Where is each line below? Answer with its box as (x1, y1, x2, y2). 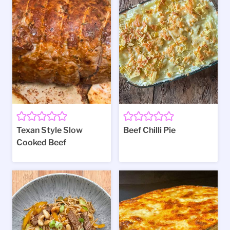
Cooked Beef (16, 138, 66, 148)
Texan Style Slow (16, 125, 83, 136)
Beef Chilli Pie (123, 125, 176, 136)
